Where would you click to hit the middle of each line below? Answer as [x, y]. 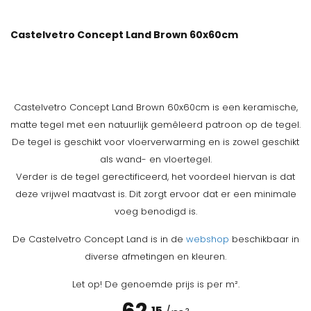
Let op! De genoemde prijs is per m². [155, 284]
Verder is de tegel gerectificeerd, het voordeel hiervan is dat [155, 177]
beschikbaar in [264, 239]
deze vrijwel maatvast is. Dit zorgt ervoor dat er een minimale [155, 194]
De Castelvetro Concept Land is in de [99, 239]
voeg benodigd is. [155, 211]
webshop [207, 239]
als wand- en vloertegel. [155, 159]
